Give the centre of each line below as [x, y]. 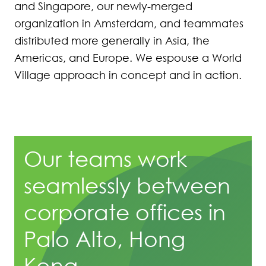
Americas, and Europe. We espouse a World [128, 58]
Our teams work [105, 159]
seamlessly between [127, 185]
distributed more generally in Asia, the [112, 40]
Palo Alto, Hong [104, 239]
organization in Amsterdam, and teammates [129, 23]
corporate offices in [125, 212]
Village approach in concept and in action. [128, 75]
